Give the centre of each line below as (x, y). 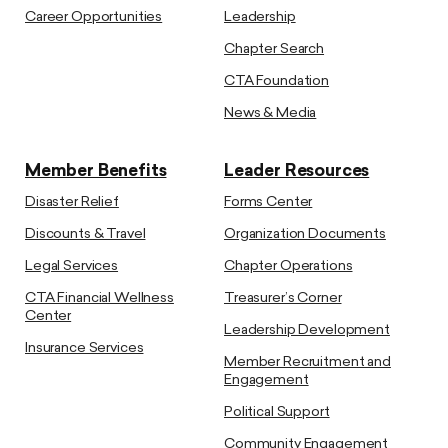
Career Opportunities (94, 18)
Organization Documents (305, 235)
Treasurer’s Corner (283, 299)
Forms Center (268, 203)
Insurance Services (84, 349)
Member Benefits (96, 172)
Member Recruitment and (307, 363)
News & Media (270, 114)
